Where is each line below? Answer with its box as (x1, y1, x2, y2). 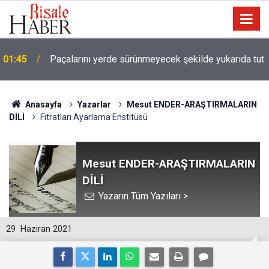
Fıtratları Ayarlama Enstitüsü (40, 112, 148, 122)
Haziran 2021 (20, 224, 72, 234)
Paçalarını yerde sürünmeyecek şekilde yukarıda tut (50, 53, 264, 65)
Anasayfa (23, 100, 62, 109)
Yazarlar (77, 100, 111, 109)
